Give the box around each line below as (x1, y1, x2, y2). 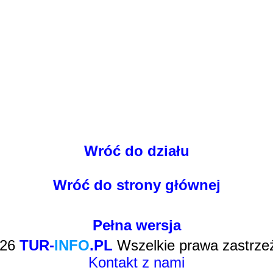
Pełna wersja (92, 217, 181, 233)
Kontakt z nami (88, 254, 185, 271)
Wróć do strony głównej (52, 177, 221, 193)
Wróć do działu (83, 143, 190, 159)
